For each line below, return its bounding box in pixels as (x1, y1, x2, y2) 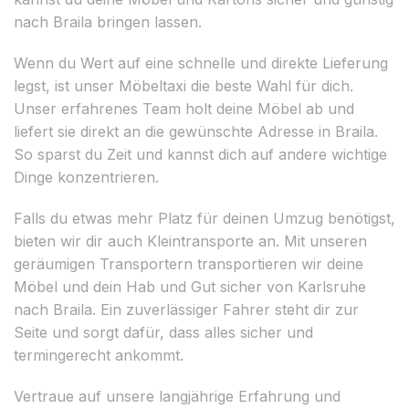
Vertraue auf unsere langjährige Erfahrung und (14, 386, 341, 405)
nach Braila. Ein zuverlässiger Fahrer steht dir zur (14, 299, 359, 319)
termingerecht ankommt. (14, 345, 184, 364)
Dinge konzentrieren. (14, 167, 159, 186)
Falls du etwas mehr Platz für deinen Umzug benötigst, (14, 208, 395, 227)
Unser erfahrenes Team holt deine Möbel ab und (14, 99, 354, 118)
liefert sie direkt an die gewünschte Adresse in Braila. (14, 121, 378, 141)
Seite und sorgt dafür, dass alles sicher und (14, 322, 313, 341)
